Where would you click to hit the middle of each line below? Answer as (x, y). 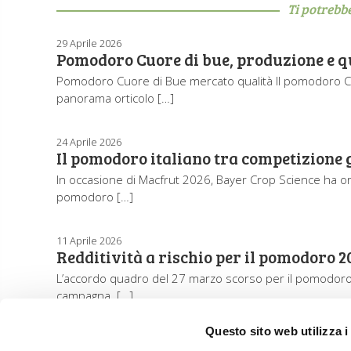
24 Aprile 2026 (89, 141)
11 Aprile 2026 (89, 240)
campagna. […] (95, 295)
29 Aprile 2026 (89, 43)
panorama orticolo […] (115, 98)
